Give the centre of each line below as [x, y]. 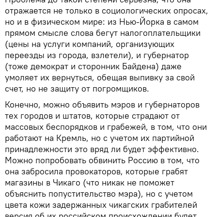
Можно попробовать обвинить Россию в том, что [102, 160]
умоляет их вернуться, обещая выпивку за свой [100, 77]
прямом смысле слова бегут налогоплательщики [103, 32]
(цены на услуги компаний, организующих [90, 44]
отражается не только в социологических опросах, [107, 10]
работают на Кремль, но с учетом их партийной [100, 138]
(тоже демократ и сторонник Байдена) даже [93, 66]
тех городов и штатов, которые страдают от [92, 115]
